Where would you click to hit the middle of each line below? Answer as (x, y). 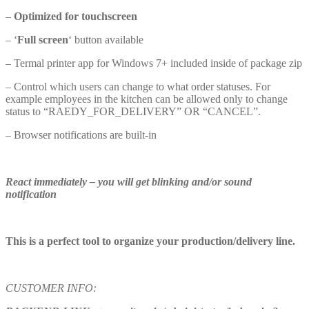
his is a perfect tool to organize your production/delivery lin (150, 241)
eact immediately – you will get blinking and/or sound (132, 181)
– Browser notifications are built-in (81, 134)
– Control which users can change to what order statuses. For (138, 86)
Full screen (43, 39)
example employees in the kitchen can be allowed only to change (147, 99)
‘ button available (106, 39)
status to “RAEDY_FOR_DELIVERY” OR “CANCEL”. (133, 111)
